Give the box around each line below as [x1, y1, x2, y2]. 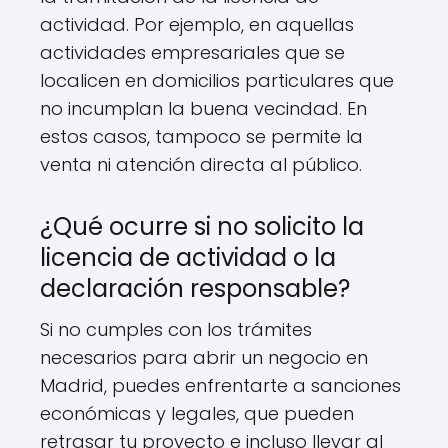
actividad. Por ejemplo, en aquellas [40, 12, 354, 38]
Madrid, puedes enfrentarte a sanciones [40, 373, 401, 399]
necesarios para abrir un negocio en [40, 345, 368, 371]
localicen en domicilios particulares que [40, 68, 394, 94]
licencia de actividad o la [40, 241, 336, 275]
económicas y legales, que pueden [40, 401, 354, 427]
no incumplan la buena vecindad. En [40, 96, 367, 122]
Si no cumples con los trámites [40, 317, 312, 343]
